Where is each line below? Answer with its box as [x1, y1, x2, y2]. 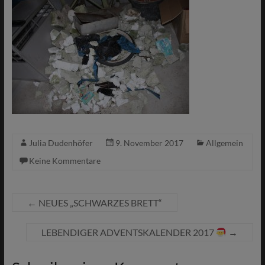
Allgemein [205, 138, 243, 148]
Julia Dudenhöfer [28, 138, 93, 148]
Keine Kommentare [28, 156, 101, 166]
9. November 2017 [115, 138, 183, 148]
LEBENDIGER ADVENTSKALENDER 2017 [41, 227, 216, 238]
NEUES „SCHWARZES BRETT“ [36, 197, 162, 208]
